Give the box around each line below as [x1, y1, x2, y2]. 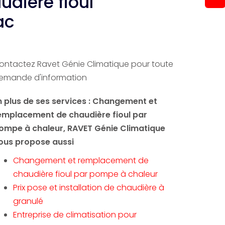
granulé [13, 195, 43, 207]
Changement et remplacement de [13, 155, 149, 166]
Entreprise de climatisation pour [13, 209, 137, 220]
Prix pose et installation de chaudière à [13, 182, 164, 193]
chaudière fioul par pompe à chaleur [13, 168, 158, 180]
